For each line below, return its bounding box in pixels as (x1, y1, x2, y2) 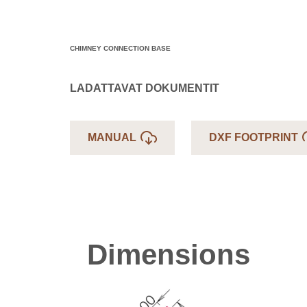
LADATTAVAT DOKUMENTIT (70, 82, 219, 94)
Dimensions (87, 238, 250, 271)
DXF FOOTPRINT (209, 131, 298, 143)
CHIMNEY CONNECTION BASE (70, 44, 171, 52)
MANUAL (88, 131, 136, 143)
